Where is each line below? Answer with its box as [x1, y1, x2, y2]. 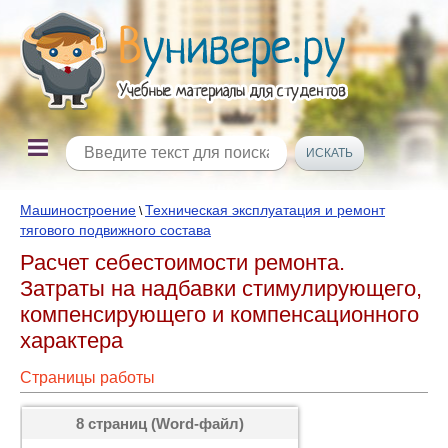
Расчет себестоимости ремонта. [20, 250, 345, 275]
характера [20, 328, 123, 353]
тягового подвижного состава [20, 222, 211, 238]
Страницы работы [20, 369, 155, 386]
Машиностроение [20, 202, 136, 218]
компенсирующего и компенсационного [20, 302, 419, 327]
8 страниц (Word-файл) [76, 415, 244, 432]
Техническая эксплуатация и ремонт [145, 202, 385, 218]
